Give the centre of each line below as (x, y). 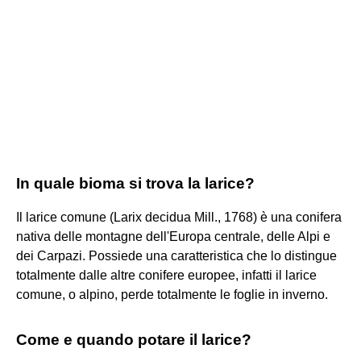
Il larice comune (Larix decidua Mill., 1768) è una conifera (179, 217)
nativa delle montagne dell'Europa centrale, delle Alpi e (173, 236)
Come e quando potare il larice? (134, 339)
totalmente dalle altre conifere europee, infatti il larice (166, 275)
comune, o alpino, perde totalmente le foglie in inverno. (172, 294)
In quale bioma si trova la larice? (135, 183)
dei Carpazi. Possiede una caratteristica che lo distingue (176, 255)
